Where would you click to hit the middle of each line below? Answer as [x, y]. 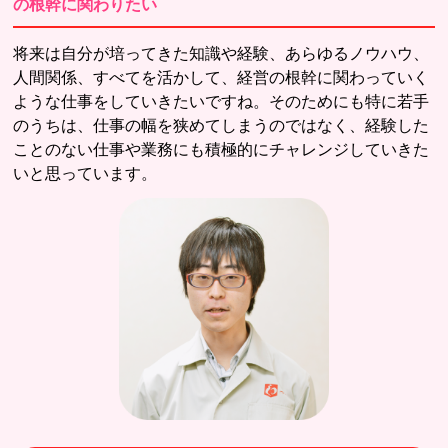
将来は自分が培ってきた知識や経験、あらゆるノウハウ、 [221, 53]
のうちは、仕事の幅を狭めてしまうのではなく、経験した [221, 125]
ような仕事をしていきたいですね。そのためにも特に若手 [221, 101]
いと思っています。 [85, 173]
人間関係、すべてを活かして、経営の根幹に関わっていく [221, 77]
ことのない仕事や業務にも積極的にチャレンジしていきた [221, 149]
